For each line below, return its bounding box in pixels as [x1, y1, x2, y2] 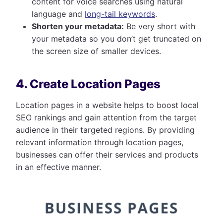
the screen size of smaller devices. [32, 46, 161, 56]
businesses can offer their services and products [16, 149, 198, 160]
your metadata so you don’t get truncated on [32, 33, 201, 44]
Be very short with [124, 21, 195, 31]
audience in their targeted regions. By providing [16, 124, 195, 135]
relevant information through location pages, [16, 137, 183, 147]
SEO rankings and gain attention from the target [16, 112, 197, 122]
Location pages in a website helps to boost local [16, 100, 199, 110]
